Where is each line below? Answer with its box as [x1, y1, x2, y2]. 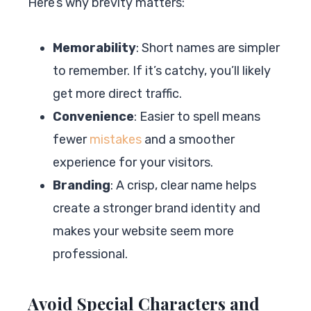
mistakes [90, 131, 142, 147]
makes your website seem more [53, 223, 234, 239]
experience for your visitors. [53, 154, 213, 170]
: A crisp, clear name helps [110, 177, 256, 193]
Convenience [53, 108, 134, 124]
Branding [53, 177, 110, 193]
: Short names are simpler [136, 40, 280, 56]
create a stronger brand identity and [53, 200, 260, 216]
